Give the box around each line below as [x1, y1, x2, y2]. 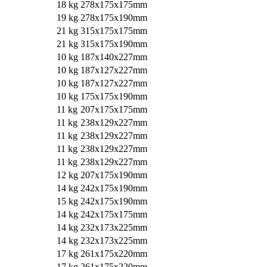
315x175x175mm [80, 26, 147, 36]
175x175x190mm [80, 91, 147, 102]
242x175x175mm [80, 209, 147, 220]
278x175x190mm [80, 13, 147, 23]
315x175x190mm [80, 39, 147, 49]
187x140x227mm [80, 52, 147, 63]
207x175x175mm [80, 104, 147, 115]
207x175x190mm [80, 170, 147, 181]
